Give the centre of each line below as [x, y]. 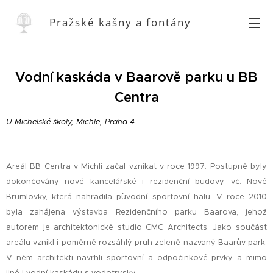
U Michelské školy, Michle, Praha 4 [70, 122]
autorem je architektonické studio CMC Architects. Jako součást [136, 227]
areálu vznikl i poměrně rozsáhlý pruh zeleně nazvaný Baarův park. [136, 243]
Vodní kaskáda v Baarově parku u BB [136, 77]
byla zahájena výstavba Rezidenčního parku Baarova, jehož [136, 212]
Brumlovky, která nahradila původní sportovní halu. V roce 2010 [136, 197]
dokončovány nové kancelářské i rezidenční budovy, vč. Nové [136, 182]
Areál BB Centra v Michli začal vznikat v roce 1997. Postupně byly [136, 166]
